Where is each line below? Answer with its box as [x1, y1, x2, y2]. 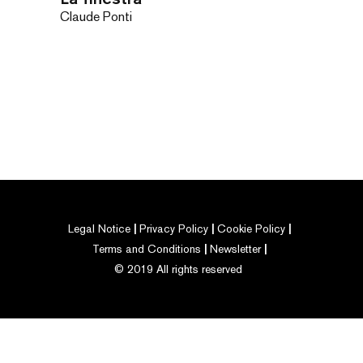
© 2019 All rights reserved [114, 263, 243, 275]
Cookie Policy [217, 222, 286, 235]
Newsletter [210, 242, 262, 255]
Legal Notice [68, 222, 131, 235]
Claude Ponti [59, 8, 132, 24]
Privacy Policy [139, 222, 209, 235]
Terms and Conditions [92, 242, 202, 255]
